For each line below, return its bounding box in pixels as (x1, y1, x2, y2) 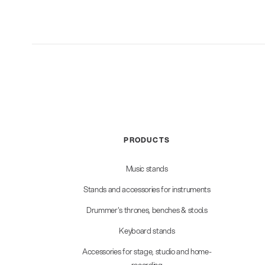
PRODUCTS (124, 135, 170, 146)
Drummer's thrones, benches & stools (86, 205, 208, 216)
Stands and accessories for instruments (83, 184, 211, 195)
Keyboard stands (119, 225, 175, 237)
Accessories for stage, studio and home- (82, 246, 212, 257)
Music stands (125, 163, 168, 174)
